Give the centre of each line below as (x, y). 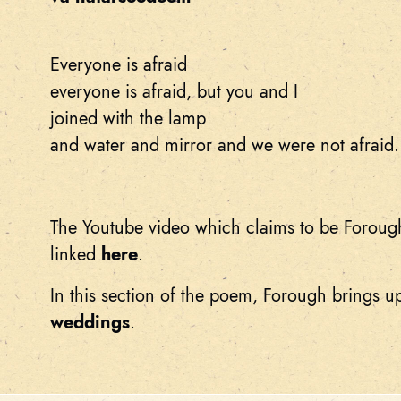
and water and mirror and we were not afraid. (225, 145)
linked (76, 255)
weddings (90, 323)
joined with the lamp (128, 119)
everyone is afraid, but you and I (174, 92)
